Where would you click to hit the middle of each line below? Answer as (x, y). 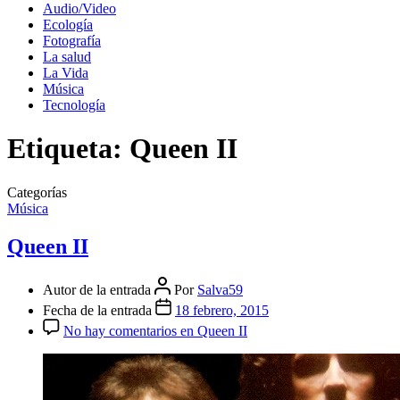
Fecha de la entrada (99, 310)
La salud (67, 57)
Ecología (68, 25)
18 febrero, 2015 (222, 310)
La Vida (66, 73)
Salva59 (220, 289)
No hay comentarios (120, 330)
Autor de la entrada (99, 289)
